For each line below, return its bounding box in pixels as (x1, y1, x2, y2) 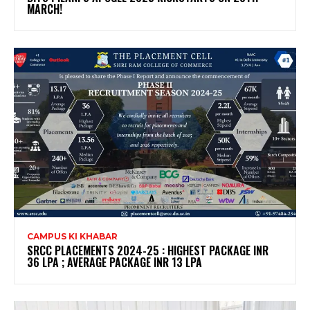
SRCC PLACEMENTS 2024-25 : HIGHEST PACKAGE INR (27, 241, 268, 259)
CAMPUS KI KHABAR (27, 230, 118, 241)
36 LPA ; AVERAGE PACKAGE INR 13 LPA (27, 253, 202, 271)
